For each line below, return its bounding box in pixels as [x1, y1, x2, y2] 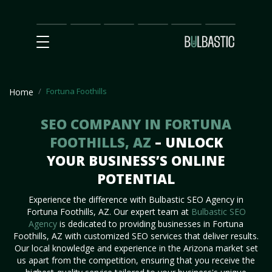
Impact [70, 29, 98, 41]
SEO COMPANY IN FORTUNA [41, 115, 231, 133]
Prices [104, 18, 128, 29]
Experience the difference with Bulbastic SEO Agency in [29, 194, 243, 205]
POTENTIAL [97, 169, 175, 188]
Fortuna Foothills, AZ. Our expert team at [26, 206, 191, 217]
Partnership [137, 18, 183, 29]
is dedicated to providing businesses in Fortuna [57, 218, 243, 229]
